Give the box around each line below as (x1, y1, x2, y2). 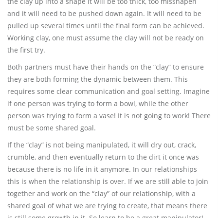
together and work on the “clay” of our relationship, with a (7, 189, 196, 198)
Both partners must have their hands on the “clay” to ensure (7, 62, 204, 72)
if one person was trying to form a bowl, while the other (7, 99, 188, 108)
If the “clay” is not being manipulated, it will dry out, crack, (7, 140, 196, 149)
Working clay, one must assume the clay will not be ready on (7, 33, 204, 42)
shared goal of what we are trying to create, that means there (7, 201, 207, 210)
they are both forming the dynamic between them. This (7, 74, 188, 84)
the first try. (7, 45, 45, 54)
